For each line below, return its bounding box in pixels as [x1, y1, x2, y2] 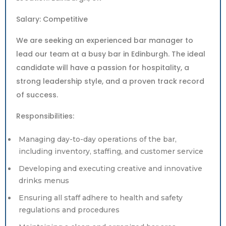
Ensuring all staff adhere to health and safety [19, 193, 183, 202]
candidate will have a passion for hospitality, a [16, 63, 189, 73]
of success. [16, 90, 58, 100]
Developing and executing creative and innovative [19, 164, 202, 173]
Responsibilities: [16, 111, 74, 121]
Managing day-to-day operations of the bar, [19, 135, 177, 144]
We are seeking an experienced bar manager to [16, 35, 193, 45]
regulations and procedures [19, 205, 120, 214]
